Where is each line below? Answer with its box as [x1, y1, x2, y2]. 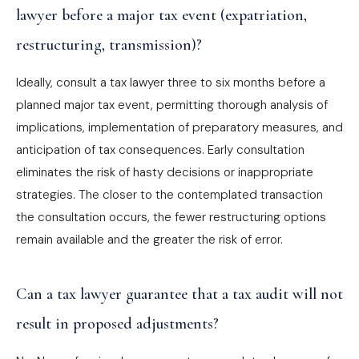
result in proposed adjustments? [16, 314, 219, 333]
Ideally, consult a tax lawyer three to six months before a [16, 75, 325, 91]
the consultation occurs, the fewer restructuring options [16, 209, 326, 225]
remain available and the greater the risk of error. [16, 232, 283, 248]
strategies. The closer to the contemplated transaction [16, 187, 323, 203]
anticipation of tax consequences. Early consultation [16, 142, 305, 158]
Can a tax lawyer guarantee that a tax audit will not [16, 284, 343, 304]
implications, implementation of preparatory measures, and [16, 119, 343, 135]
